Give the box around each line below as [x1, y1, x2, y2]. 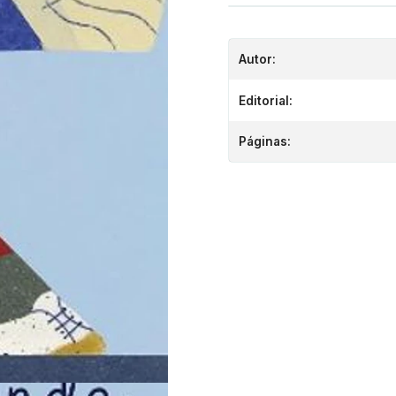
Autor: [239, 52, 276, 67]
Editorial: [239, 93, 293, 108]
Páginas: [239, 134, 291, 149]
